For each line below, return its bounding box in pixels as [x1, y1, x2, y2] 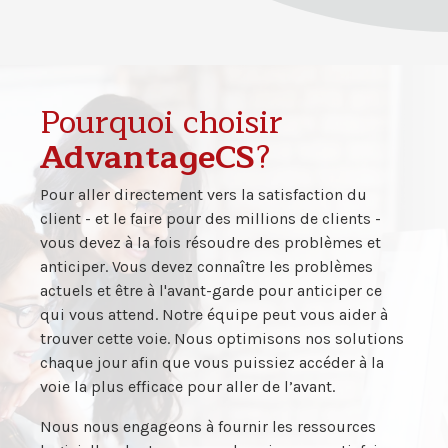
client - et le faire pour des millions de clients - [40, 209, 381, 229]
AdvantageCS [40, 131, 255, 185]
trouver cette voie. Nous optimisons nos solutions [40, 329, 404, 349]
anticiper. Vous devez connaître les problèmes [40, 257, 373, 277]
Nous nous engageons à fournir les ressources [40, 417, 376, 437]
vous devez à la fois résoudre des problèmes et [40, 233, 381, 253]
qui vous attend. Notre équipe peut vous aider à [40, 305, 388, 325]
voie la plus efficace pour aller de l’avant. [40, 377, 335, 397]
